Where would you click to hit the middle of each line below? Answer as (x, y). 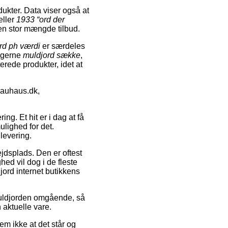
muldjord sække (52, 55)
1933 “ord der (40, 19)
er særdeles (63, 46)
